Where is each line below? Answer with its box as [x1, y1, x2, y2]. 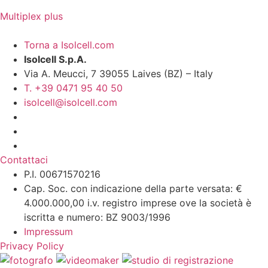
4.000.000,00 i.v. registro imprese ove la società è [24, 197, 251, 209]
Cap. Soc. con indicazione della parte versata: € [24, 182, 242, 195]
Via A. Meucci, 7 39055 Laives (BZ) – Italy [24, 68, 213, 80]
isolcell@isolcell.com [24, 96, 117, 109]
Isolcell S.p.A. [24, 53, 87, 66]
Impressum [24, 226, 73, 238]
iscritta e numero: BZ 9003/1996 [24, 211, 170, 224]
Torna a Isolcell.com [24, 39, 114, 51]
